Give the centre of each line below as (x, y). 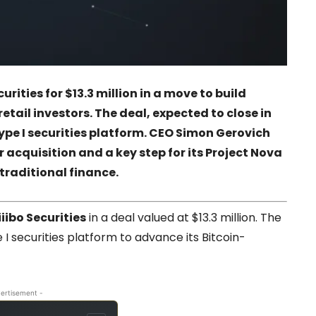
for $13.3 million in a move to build (145, 93)
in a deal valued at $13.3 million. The (184, 217)
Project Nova (244, 152)
